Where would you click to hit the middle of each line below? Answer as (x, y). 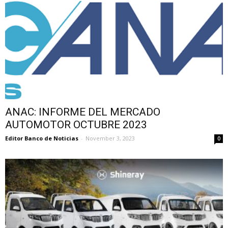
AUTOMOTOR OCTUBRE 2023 (76, 124)
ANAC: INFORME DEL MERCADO (83, 112)
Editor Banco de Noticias (42, 138)
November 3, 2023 (110, 138)
